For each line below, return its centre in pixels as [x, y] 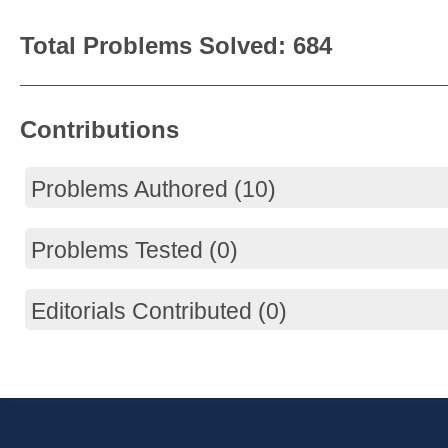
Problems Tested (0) [134, 250]
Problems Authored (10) [153, 189]
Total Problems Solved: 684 [176, 45]
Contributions [99, 129]
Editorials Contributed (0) [159, 311]
